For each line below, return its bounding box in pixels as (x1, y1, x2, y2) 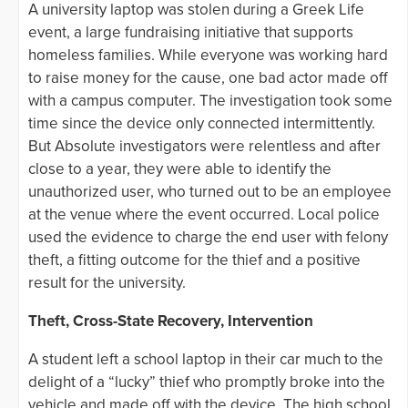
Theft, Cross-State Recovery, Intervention (28, 311, 313, 331)
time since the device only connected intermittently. (28, 113, 375, 133)
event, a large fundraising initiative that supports (28, 22, 353, 42)
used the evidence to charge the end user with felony (28, 227, 388, 247)
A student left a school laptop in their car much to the (28, 349, 383, 369)
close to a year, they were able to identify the (28, 158, 331, 178)
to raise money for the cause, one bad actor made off (28, 67, 388, 87)
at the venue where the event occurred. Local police (28, 204, 380, 224)
